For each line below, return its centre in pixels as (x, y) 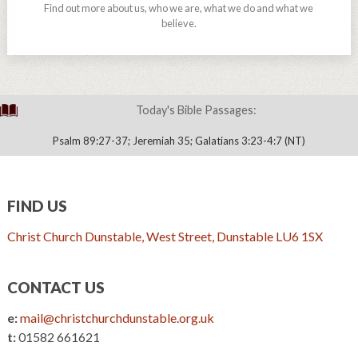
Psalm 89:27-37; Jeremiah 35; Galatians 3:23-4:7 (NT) (179, 140)
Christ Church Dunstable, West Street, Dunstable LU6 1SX (165, 236)
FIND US (37, 205)
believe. (179, 23)
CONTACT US (56, 287)
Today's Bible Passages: (196, 109)
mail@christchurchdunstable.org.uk (117, 317)
